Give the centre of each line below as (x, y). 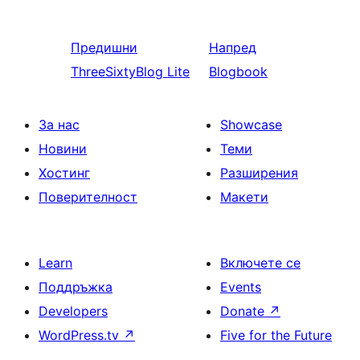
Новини (63, 149)
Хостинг (64, 173)
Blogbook (239, 72)
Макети (244, 197)
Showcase (251, 125)
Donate (244, 311)
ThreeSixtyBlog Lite (130, 72)
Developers (73, 311)
